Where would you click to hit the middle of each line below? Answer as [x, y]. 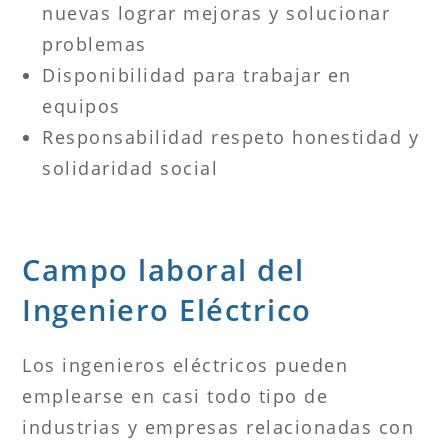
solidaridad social [130, 167]
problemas [94, 43]
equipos [81, 105]
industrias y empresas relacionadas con [218, 426]
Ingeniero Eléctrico [167, 309]
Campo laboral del [163, 269]
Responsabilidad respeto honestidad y [231, 136]
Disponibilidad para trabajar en [197, 74]
